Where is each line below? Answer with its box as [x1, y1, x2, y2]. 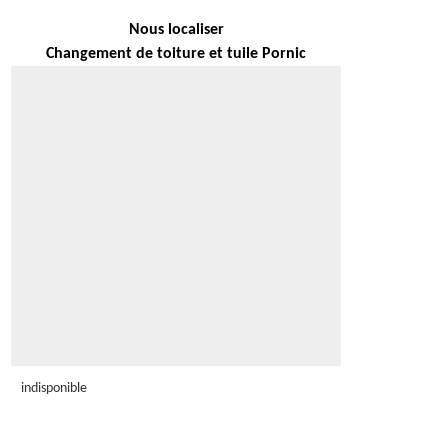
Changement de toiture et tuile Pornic [46, 46, 306, 63]
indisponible [21, 381, 87, 397]
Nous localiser [128, 22, 224, 39]
